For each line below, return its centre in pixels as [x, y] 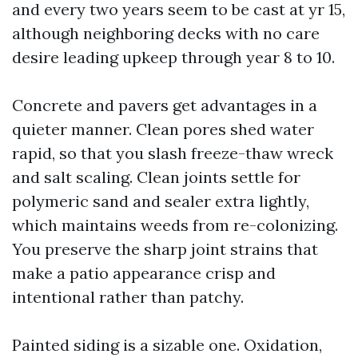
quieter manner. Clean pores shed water [163, 129]
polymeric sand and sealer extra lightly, [161, 201]
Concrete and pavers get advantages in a [165, 105]
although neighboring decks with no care [166, 33]
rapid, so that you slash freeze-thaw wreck [173, 153]
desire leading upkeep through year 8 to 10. [173, 57]
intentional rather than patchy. [128, 297]
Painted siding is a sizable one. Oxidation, [167, 345]
